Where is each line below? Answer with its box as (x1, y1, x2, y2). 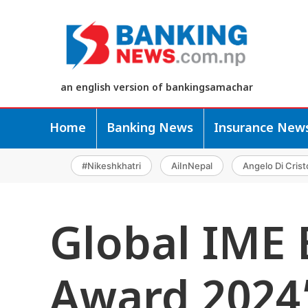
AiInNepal (171, 159, 212, 171)
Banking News (107, 120, 193, 137)
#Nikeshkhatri (82, 159, 141, 171)
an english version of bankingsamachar (60, 82, 253, 96)
